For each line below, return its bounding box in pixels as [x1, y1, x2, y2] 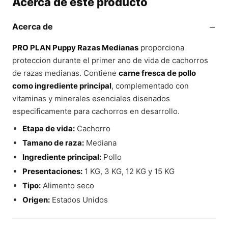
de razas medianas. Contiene [12, 68, 119, 78]
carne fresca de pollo [119, 68, 196, 78]
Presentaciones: [22, 166, 82, 176]
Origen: [22, 195, 50, 205]
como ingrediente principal [12, 81, 111, 91]
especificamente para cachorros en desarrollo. [12, 106, 180, 116]
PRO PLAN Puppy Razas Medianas [12, 43, 138, 52]
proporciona [138, 43, 184, 52]
